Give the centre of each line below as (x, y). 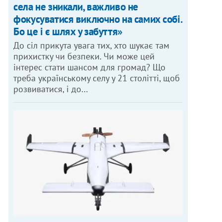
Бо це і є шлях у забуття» (68, 31)
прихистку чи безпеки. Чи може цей (84, 56)
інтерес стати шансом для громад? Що (90, 67)
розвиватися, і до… (51, 89)
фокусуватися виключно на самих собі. (98, 19)
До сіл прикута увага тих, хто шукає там (92, 45)
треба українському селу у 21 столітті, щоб (97, 78)
